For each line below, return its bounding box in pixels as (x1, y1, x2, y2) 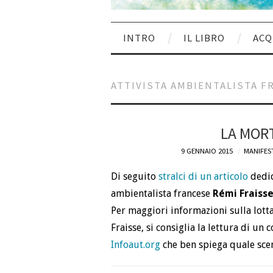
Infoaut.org (111, 239, 160, 251)
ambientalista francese (111, 188, 213, 200)
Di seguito (111, 171, 158, 183)
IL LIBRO (183, 30, 225, 44)
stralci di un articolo (158, 171, 248, 183)
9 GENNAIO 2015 (181, 146, 233, 155)
